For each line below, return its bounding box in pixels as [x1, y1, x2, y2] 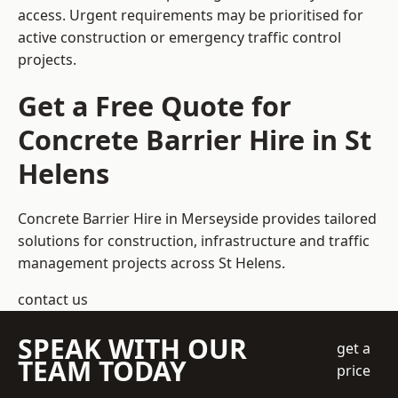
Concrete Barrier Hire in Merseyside [18, 209, 259, 229]
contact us [18, 290, 88, 310]
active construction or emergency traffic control [18, 28, 341, 48]
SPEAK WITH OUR [18, 330, 247, 368]
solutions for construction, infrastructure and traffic [18, 231, 370, 251]
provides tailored [259, 209, 377, 229]
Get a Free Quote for [18, 87, 291, 125]
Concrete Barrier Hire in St [18, 121, 371, 159]
